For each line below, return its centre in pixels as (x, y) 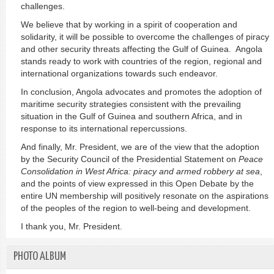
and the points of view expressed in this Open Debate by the (137, 183)
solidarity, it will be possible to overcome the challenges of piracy (145, 37)
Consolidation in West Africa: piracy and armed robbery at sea (140, 171)
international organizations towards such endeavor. (119, 73)
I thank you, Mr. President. (71, 226)
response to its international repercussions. (104, 128)
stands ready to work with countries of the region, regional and (141, 61)
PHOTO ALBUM (39, 257)
